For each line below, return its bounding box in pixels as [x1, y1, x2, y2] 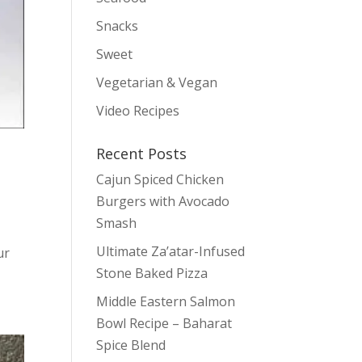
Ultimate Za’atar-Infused [96, 242, 246, 260]
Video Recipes [96, 102, 180, 120]
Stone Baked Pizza [96, 264, 208, 282]
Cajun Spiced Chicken [96, 170, 225, 188]
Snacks [96, 17, 139, 35]
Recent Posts [96, 144, 187, 163]
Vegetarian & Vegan [96, 74, 218, 91]
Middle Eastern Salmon [96, 293, 236, 310]
